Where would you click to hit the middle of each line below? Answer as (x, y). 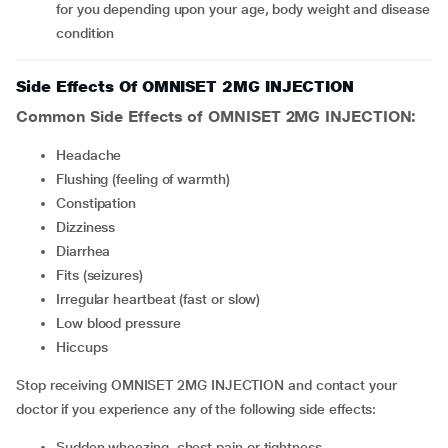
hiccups (86, 347)
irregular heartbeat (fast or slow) (160, 299)
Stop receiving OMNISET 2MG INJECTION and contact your (206, 385)
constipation (101, 203)
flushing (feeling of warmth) (146, 179)
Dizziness (90, 227)
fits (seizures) (103, 275)
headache (93, 155)
